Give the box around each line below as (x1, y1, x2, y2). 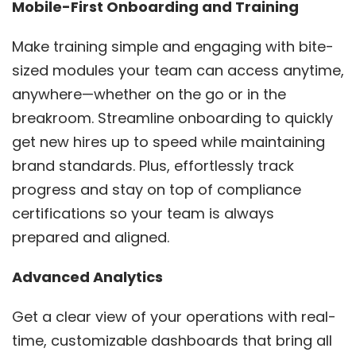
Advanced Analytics (12, 266, 163, 287)
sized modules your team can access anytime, (12, 60, 344, 80)
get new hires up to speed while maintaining (12, 131, 325, 152)
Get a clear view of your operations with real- (12, 306, 336, 327)
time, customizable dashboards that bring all (12, 330, 332, 350)
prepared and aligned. (12, 226, 173, 247)
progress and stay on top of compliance (12, 179, 301, 199)
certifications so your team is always (12, 203, 274, 223)
